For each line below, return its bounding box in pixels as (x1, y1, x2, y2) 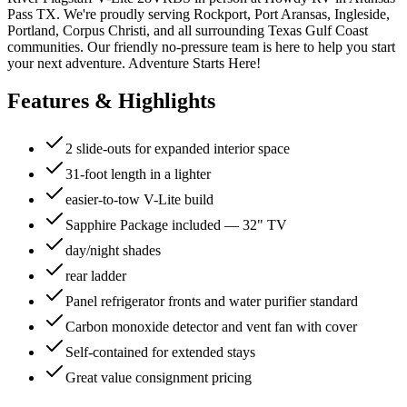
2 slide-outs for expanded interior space (65, 141, 290, 157)
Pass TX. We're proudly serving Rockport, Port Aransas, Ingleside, (7, 5, 390, 22)
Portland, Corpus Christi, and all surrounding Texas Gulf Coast (7, 22, 368, 38)
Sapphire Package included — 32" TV (65, 217, 287, 233)
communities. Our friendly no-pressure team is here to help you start (7, 38, 395, 55)
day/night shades (65, 243, 161, 259)
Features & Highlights (7, 89, 215, 114)
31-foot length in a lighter (65, 166, 211, 183)
